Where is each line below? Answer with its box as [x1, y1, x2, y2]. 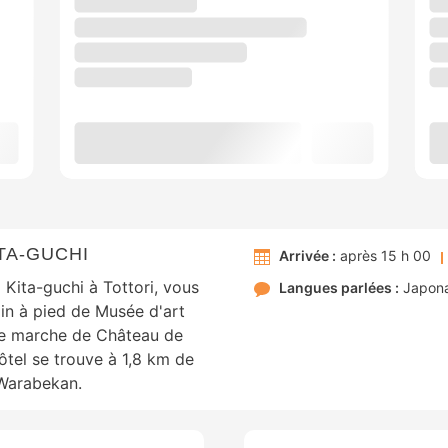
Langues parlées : [279, 279, 399, 297]
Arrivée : [279, 247, 336, 265]
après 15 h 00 [336, 247, 431, 265]
